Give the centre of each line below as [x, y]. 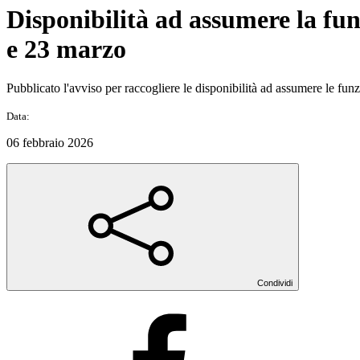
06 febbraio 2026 [50, 143]
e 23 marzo [66, 49]
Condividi [275, 283]
